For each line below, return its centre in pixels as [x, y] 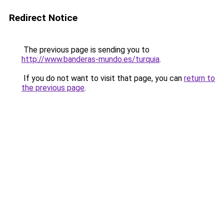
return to [199, 78]
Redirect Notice [43, 18]
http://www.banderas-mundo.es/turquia [90, 59]
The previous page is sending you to [85, 50]
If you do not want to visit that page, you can [103, 78]
